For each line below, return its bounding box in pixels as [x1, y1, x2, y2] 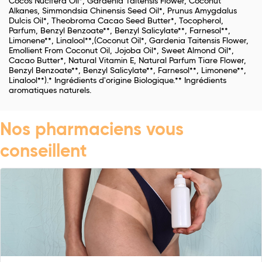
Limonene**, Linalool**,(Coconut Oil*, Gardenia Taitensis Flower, [9, 37, 249, 46]
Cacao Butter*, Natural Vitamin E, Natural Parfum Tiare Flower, [9, 57, 246, 65]
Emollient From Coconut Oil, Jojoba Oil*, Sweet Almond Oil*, [9, 47, 234, 56]
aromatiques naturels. [9, 87, 91, 95]
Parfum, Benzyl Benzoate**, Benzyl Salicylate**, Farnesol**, [9, 27, 230, 36]
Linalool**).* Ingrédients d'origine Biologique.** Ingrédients [9, 77, 226, 85]
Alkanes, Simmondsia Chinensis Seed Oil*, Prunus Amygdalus [9, 7, 237, 16]
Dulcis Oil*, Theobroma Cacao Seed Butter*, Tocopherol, [9, 17, 223, 26]
